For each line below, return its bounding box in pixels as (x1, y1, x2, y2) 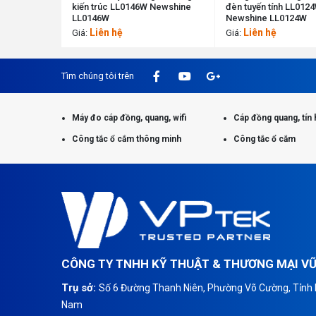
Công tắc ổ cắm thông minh (72, 134, 181, 145)
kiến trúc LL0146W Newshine (72, 1, 191, 13)
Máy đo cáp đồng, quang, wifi (72, 113, 186, 123)
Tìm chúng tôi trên (61, 71, 134, 82)
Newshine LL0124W (225, 13, 307, 24)
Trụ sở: (61, 281, 99, 295)
